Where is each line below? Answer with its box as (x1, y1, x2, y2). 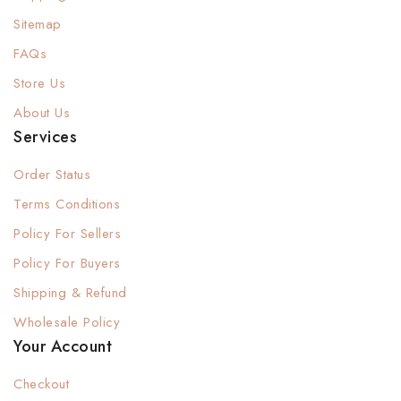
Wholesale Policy (13, 312, 120, 332)
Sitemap (13, 14, 62, 34)
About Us (13, 103, 70, 123)
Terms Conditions (13, 194, 120, 214)
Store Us (13, 73, 65, 93)
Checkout (13, 374, 69, 394)
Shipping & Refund (13, 283, 127, 303)
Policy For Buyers (13, 253, 121, 273)
